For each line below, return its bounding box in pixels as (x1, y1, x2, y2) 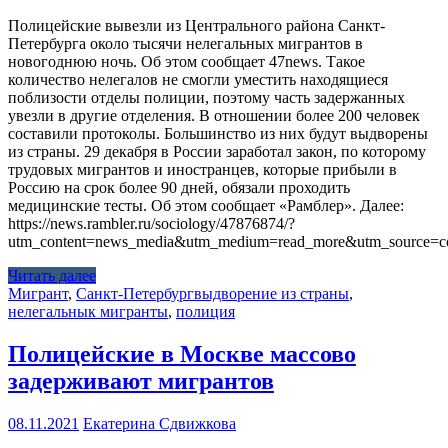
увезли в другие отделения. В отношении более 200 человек (8, 107, 420, 125)
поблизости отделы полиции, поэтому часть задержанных (8, 89, 405, 107)
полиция (176, 303, 235, 321)
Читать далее (8, 267, 96, 285)
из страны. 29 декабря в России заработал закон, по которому (8, 143, 426, 161)
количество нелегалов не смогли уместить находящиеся (8, 71, 388, 89)
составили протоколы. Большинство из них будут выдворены (8, 125, 428, 143)
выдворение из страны (194, 285, 349, 303)
